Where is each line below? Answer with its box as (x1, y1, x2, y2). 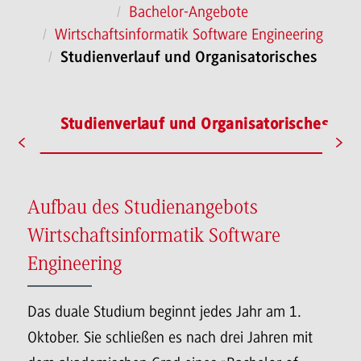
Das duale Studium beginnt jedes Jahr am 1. (27, 302, 301, 321)
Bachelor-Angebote (129, 3, 248, 22)
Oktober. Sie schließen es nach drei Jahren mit (27, 328, 313, 346)
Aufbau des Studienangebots (27, 197, 258, 218)
